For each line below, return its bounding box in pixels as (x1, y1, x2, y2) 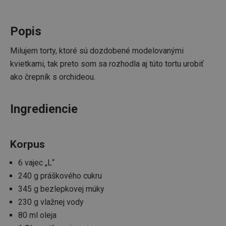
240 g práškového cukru (18, 171, 102, 181)
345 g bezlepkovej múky (18, 184, 104, 194)
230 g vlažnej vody (18, 197, 84, 207)
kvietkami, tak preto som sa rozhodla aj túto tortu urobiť (10, 59, 204, 69)
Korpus (10, 138, 45, 151)
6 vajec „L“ (18, 158, 54, 168)
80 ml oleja (18, 210, 56, 220)
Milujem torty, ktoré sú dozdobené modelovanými (10, 46, 184, 56)
